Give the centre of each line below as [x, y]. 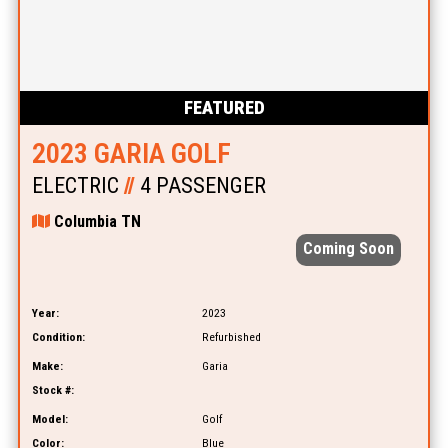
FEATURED [224, 107]
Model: [49, 419]
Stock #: [52, 390]
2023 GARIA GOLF [131, 154]
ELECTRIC [77, 186]
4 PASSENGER [200, 186]
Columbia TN [95, 222]
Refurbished [231, 337]
